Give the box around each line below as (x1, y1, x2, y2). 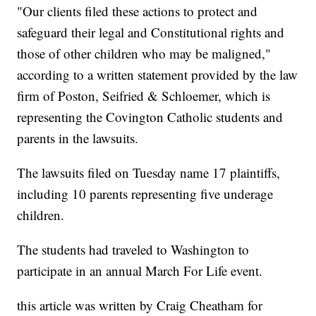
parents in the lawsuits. (17, 129, 139, 147)
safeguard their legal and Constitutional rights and (17, 23, 285, 42)
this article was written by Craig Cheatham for (17, 296, 263, 315)
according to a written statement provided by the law (17, 66, 298, 84)
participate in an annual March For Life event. (17, 262, 263, 280)
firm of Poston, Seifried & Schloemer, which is (17, 87, 271, 105)
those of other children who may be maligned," (17, 44, 272, 63)
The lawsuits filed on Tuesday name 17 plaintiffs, (17, 164, 281, 182)
